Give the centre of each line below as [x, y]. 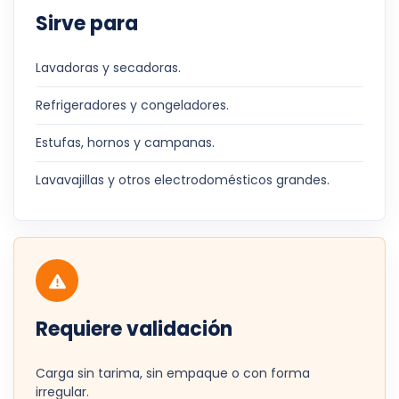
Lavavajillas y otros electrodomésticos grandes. [183, 180]
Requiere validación [134, 329]
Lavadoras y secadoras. [108, 68]
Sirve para [87, 24]
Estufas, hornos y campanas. [125, 142]
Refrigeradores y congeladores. [132, 105]
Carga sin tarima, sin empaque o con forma [173, 373]
